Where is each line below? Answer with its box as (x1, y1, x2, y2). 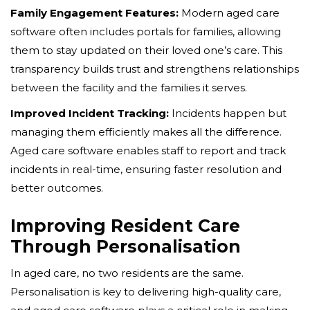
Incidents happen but (169, 106, 286, 120)
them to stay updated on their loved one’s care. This (10, 43, 282, 57)
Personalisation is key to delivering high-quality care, (10, 284, 281, 298)
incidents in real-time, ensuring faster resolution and (10, 162, 282, 176)
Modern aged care (179, 6, 280, 19)
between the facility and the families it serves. (10, 80, 247, 94)
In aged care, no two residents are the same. (10, 266, 244, 280)
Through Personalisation (10, 235, 241, 257)
